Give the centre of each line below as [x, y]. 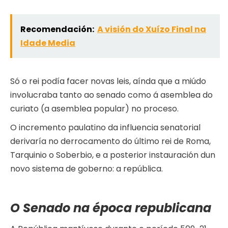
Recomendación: [57, 30]
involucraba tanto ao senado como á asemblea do [111, 95]
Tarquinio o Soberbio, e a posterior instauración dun [113, 155]
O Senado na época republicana [111, 208]
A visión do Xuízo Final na [152, 30]
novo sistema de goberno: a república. [87, 169]
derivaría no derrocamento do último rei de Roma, [110, 141]
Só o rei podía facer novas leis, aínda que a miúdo [108, 81]
